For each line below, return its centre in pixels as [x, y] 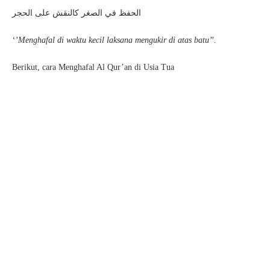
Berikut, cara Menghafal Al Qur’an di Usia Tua [93, 67]
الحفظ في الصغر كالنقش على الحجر [77, 13]
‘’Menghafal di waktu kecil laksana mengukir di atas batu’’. [114, 40]
